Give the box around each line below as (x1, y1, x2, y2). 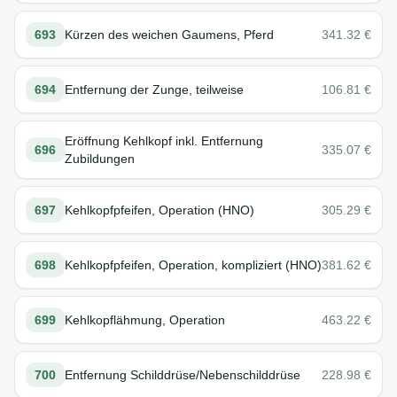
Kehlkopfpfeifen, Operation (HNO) (65, 203, 254, 217)
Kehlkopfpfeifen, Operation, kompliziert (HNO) (65, 258, 322, 272)
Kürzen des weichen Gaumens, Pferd (65, 27, 274, 42)
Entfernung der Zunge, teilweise (65, 82, 244, 97)
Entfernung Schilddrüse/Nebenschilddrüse (65, 368, 300, 382)
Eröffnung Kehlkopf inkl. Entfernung (65, 134, 263, 148)
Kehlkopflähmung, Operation (65, 313, 225, 327)
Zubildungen (65, 152, 135, 166)
